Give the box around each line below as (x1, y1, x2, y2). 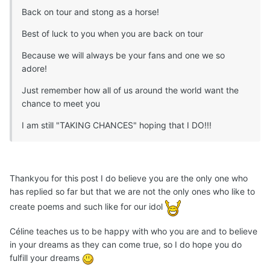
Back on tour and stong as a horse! (22, 7, 159, 17)
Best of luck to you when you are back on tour (22, 28, 203, 39)
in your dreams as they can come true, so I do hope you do (10, 239, 242, 250)
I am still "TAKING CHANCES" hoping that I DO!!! (22, 120, 212, 131)
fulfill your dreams (10, 253, 82, 263)
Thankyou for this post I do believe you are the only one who (10, 173, 248, 184)
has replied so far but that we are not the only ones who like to (10, 186, 255, 197)
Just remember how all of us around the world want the (22, 85, 239, 96)
